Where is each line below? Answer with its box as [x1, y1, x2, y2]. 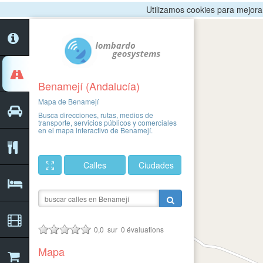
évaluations [125, 224, 164, 234]
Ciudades [139, 159, 174, 171]
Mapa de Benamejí [38, 96, 99, 106]
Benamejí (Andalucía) [38, 78, 140, 93]
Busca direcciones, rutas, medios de [38, 110, 153, 120]
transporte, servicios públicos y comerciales [38, 117, 177, 127]
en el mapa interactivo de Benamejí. [38, 125, 153, 135]
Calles [83, 159, 106, 171]
